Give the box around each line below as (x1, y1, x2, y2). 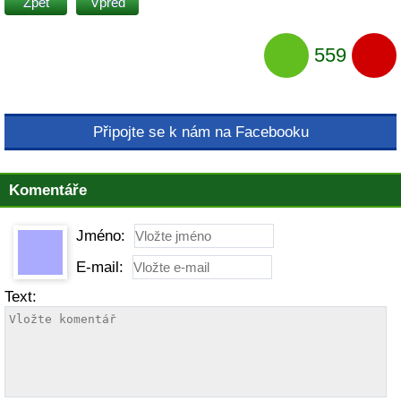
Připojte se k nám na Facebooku (92, 124, 309, 141)
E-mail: (76, 259, 124, 276)
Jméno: (76, 227, 125, 244)
